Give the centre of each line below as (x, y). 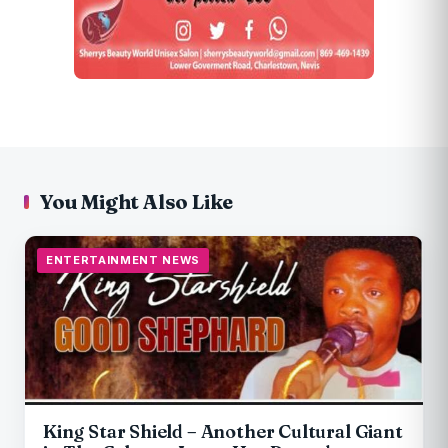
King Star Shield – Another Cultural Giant (223, 432)
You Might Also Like (137, 202)
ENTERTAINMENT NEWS (123, 260)
